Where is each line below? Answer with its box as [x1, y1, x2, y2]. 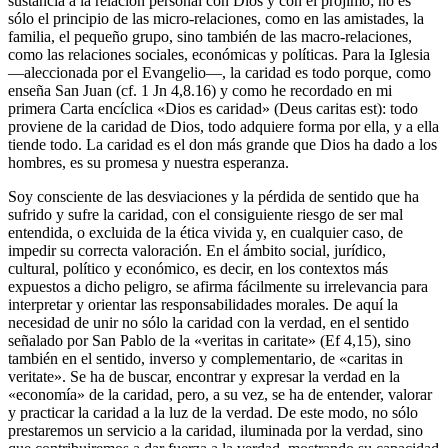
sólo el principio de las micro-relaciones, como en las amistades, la [8, 9, 424, 27]
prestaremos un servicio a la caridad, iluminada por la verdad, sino [8, 421, 423, 439]
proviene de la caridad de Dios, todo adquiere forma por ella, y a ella [8, 117, 439, 135]
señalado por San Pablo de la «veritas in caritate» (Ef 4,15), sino [8, 331, 411, 349]
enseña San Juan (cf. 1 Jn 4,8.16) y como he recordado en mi [8, 81, 392, 99]
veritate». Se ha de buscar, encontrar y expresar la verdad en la [8, 367, 400, 385]
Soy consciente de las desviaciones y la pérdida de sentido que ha [8, 187, 419, 205]
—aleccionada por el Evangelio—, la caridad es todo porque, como [8, 63, 431, 81]
